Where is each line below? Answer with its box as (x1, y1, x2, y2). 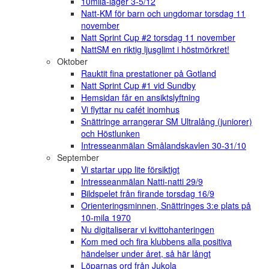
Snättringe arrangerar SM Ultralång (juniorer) (81, 115, 252, 128)
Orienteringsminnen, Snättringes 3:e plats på (81, 199, 251, 212)
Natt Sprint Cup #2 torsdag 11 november (81, 31, 235, 44)
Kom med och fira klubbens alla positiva (81, 235, 232, 248)
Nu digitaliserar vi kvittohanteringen (81, 223, 214, 236)
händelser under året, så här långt (81, 247, 211, 260)
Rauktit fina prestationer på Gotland (81, 67, 216, 80)
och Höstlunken (81, 127, 140, 140)
